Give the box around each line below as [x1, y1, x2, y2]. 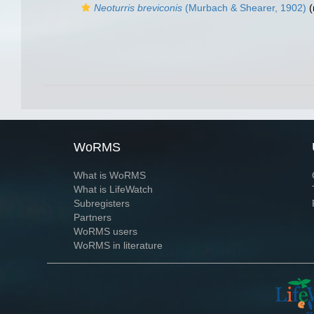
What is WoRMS [73, 170, 146, 181]
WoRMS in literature [73, 240, 163, 251]
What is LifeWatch [73, 184, 153, 195]
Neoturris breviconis [94, 2, 182, 13]
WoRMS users [73, 226, 137, 237]
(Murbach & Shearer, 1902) [182, 2, 306, 13]
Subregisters [73, 198, 130, 209]
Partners [73, 212, 111, 223]
